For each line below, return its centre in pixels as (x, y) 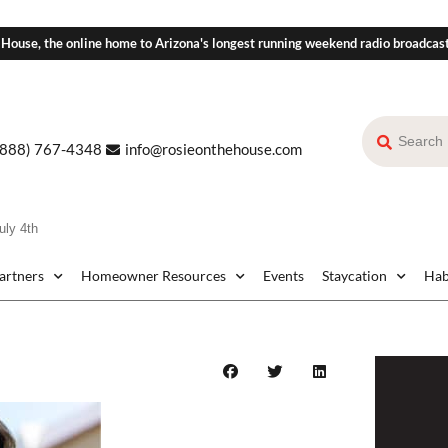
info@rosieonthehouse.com (213, 149)
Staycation (354, 276)
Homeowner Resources (153, 276)
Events (283, 276)
